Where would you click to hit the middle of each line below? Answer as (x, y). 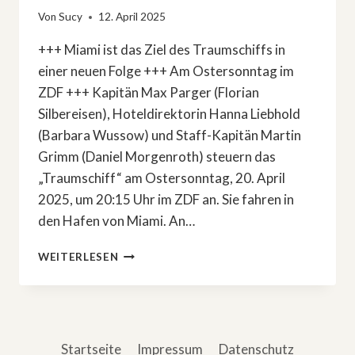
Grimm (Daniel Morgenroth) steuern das (157, 157)
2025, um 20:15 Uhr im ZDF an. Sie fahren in (166, 200)
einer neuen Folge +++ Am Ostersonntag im (166, 71)
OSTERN (142, 319)
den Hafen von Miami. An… (116, 221)
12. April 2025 (132, 17)
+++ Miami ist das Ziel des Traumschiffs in (162, 50)
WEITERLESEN (78, 257)
